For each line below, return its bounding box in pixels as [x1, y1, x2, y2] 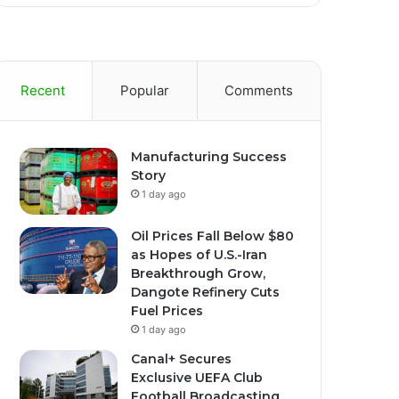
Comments [224, 82, 294, 99]
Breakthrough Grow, [131, 265, 266, 281]
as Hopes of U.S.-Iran [131, 247, 268, 263]
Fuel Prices [131, 303, 204, 319]
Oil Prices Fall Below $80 [131, 228, 295, 244]
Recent [20, 82, 65, 99]
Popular [120, 82, 169, 99]
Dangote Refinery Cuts [131, 284, 281, 300]
